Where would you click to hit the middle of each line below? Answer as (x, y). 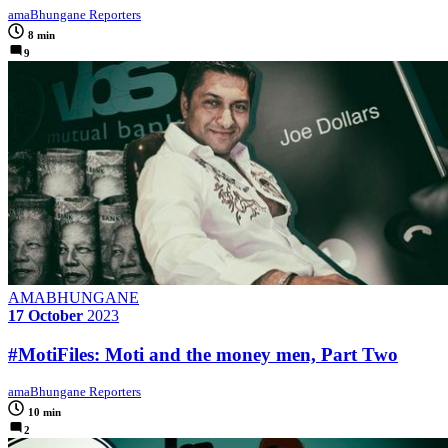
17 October (45, 316)
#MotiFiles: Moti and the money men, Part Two (203, 354)
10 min (44, 412)
